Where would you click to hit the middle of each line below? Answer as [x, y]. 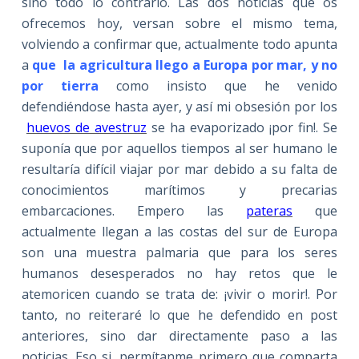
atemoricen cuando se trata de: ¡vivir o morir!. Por [179, 294]
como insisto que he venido [227, 85]
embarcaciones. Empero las [134, 210]
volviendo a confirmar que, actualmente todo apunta [179, 44]
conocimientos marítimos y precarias [179, 190]
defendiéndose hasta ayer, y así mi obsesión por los [179, 106]
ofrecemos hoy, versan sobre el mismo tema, [179, 23]
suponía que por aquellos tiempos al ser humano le [179, 148]
